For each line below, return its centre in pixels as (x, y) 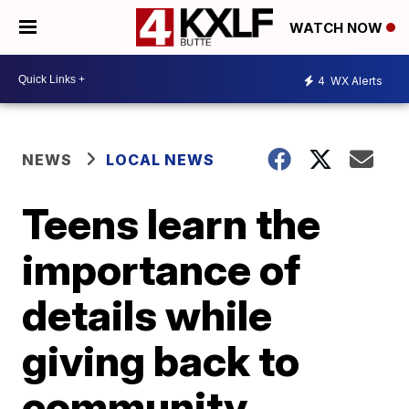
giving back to (161, 361)
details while (147, 315)
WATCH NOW (338, 28)
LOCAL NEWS (161, 160)
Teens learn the (172, 224)
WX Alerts (355, 80)
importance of (162, 269)
